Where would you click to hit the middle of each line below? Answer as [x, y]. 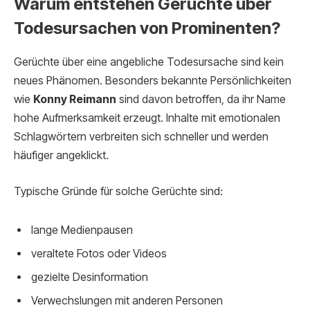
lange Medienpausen [82, 230]
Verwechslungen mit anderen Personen [127, 300]
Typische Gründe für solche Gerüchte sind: [118, 191]
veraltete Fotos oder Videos [99, 253]
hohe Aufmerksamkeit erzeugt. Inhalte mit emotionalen [147, 118]
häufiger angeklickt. [61, 156]
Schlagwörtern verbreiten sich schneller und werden [141, 137]
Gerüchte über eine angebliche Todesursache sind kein [149, 62]
